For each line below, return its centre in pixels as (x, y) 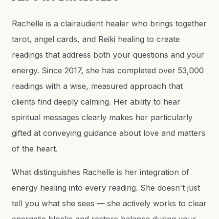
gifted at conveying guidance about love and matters (109, 133)
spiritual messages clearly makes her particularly (102, 117)
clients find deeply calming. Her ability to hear (96, 102)
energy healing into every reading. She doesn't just (106, 188)
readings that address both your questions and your (108, 55)
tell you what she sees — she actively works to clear (109, 203)
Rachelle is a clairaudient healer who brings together (109, 23)
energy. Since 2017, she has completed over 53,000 (108, 70)
